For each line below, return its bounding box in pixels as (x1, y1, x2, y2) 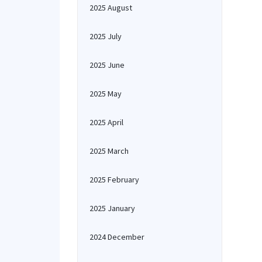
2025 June (89, 60, 125, 70)
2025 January (89, 203, 135, 213)
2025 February (89, 174, 139, 185)
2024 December (89, 232, 144, 242)
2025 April (89, 117, 123, 127)
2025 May (89, 88, 122, 99)
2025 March (89, 146, 129, 156)
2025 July (89, 31, 122, 42)
